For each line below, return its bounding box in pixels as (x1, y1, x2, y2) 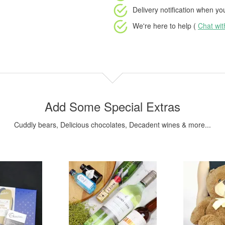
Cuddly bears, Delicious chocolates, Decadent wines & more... (14, 120, 211, 130)
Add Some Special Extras (45, 97, 180, 115)
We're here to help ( (133, 20, 198, 31)
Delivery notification (133, 4, 194, 15)
